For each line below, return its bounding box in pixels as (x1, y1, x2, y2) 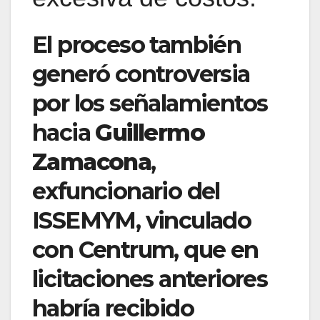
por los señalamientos (32, 89, 268, 117)
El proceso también (32, 30, 241, 59)
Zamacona (32, 147, 151, 176)
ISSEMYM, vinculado (32, 206, 251, 234)
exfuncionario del (32, 176, 220, 205)
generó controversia (32, 59, 250, 88)
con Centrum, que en (32, 235, 259, 264)
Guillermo (95, 118, 205, 146)
